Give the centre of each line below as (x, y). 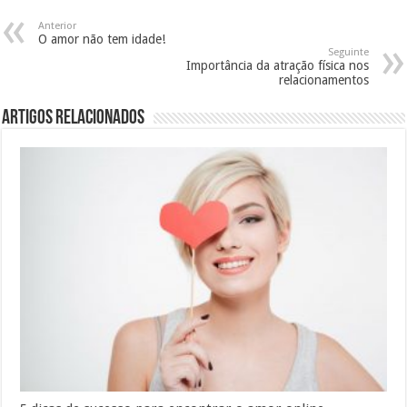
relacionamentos (323, 79)
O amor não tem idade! (102, 39)
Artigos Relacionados (74, 118)
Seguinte (348, 52)
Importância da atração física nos (277, 65)
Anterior (58, 25)
